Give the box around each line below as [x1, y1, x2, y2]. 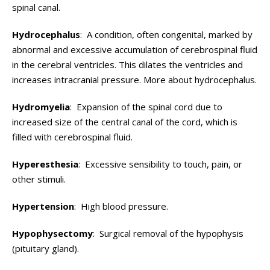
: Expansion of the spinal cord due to [70, 101, 222, 113]
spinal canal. [12, 1, 60, 13]
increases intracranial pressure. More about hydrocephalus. [12, 74, 257, 86]
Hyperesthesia [12, 158, 78, 170]
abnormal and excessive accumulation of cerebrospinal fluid [12, 43, 257, 55]
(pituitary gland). [12, 242, 79, 254]
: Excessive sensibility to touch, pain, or [78, 158, 242, 170]
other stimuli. [12, 173, 66, 185]
